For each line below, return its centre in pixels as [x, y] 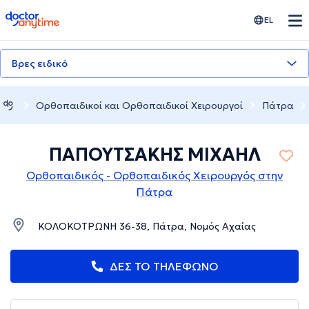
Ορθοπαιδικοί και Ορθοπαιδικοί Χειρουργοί [139, 105]
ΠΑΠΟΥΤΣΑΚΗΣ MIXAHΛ [154, 155]
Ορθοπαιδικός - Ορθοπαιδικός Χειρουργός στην [154, 176]
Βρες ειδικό [40, 63]
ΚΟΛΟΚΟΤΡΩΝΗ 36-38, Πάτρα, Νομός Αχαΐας [147, 227]
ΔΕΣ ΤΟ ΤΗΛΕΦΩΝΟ [164, 267]
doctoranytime [44, 17]
